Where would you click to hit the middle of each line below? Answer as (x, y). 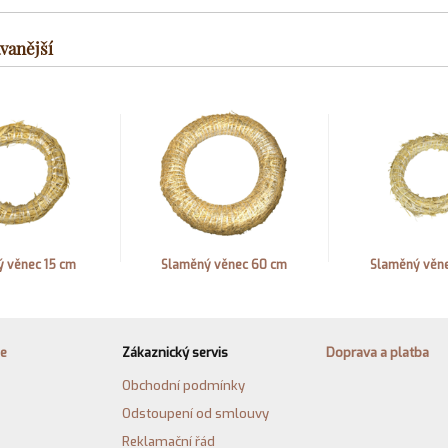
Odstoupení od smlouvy (196, 414)
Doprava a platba (378, 353)
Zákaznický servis (175, 353)
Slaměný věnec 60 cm (224, 265)
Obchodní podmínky (184, 386)
